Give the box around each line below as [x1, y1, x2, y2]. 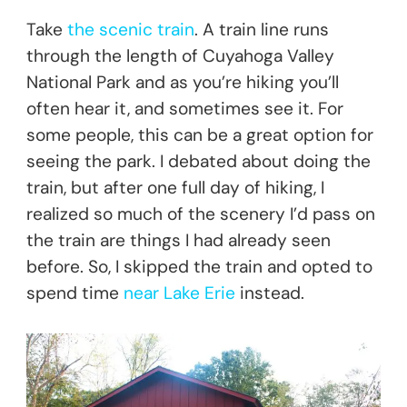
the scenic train [67, 17, 194, 41]
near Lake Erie [124, 281, 235, 304]
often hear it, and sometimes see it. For [26, 96, 343, 120]
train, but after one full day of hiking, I [26, 175, 324, 199]
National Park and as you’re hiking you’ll [26, 70, 339, 94]
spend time [26, 281, 124, 304]
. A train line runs [194, 17, 329, 41]
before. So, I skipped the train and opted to [26, 254, 372, 278]
